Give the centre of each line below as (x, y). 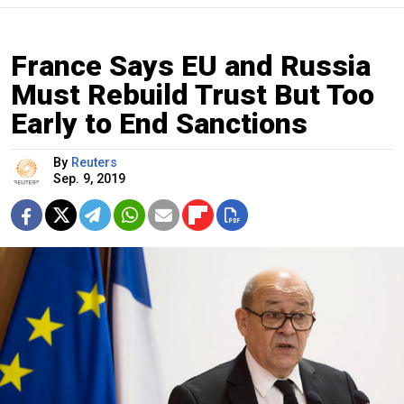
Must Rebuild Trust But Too (193, 95)
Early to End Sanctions (159, 124)
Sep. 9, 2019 (89, 179)
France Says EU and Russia (191, 66)
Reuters (94, 163)
